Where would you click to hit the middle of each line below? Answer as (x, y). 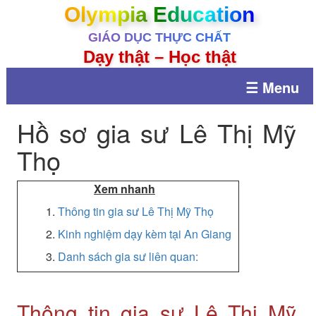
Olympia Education (160, 14)
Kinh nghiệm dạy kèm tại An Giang (144, 234)
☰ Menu (272, 87)
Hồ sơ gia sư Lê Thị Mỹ (156, 132)
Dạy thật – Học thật (159, 57)
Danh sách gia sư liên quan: (128, 256)
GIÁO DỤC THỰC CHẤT (160, 37)
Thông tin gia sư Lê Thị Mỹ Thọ (135, 211)
